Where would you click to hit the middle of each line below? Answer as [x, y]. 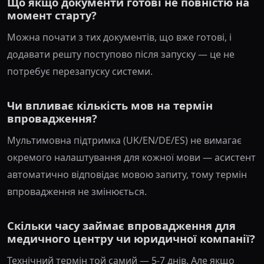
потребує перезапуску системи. [80, 71]
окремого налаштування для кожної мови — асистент [131, 157]
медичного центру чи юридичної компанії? [131, 238]
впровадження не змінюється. [77, 191]
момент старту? [52, 15]
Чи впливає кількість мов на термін [110, 105]
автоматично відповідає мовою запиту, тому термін [127, 174]
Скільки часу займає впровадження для [121, 225]
